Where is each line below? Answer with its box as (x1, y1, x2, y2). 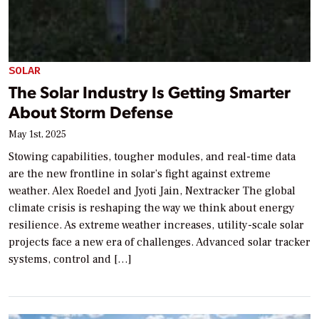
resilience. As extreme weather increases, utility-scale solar (9, 217, 304, 232)
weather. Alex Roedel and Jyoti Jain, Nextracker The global (9, 183, 296, 198)
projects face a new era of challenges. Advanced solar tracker (9, 234, 310, 249)
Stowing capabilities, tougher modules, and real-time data (9, 149, 296, 164)
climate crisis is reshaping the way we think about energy (9, 200, 295, 215)
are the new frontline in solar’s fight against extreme (9, 166, 271, 181)
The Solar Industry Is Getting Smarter (9, 80, 291, 103)
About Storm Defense (9, 100, 173, 122)
